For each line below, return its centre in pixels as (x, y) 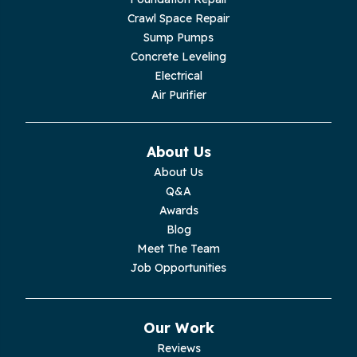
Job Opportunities (178, 268)
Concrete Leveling (178, 57)
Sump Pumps (178, 38)
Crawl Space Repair (178, 19)
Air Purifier (178, 95)
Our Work (178, 328)
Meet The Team (178, 249)
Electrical (178, 76)
